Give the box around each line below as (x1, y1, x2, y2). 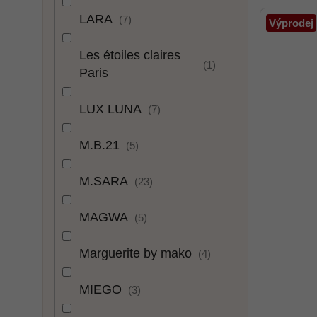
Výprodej (269, 16, 313, 29)
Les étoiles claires (79, 48, 180, 63)
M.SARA (79, 174, 132, 189)
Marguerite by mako (79, 246, 195, 261)
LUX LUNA (79, 102, 145, 117)
